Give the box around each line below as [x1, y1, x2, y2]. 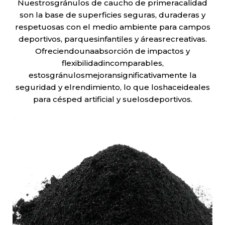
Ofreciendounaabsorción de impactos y [35, 46, 190, 56]
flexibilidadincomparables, [61, 58, 164, 68]
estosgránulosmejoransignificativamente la [29, 70, 196, 80]
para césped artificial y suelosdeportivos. [33, 94, 192, 104]
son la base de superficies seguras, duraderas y [20, 10, 205, 20]
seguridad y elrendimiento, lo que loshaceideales [15, 82, 210, 92]
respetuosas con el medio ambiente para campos [15, 22, 210, 32]
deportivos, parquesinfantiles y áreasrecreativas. [18, 34, 207, 44]
